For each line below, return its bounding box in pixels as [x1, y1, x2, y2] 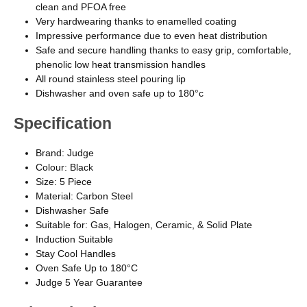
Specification [14, 114, 112, 132]
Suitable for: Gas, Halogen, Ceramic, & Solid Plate [36, 219, 255, 230]
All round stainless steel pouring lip [36, 73, 186, 84]
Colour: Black [36, 161, 96, 173]
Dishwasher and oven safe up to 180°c [36, 87, 204, 99]
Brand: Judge [36, 147, 97, 158]
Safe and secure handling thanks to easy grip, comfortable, [36, 44, 291, 56]
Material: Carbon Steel [36, 190, 136, 201]
